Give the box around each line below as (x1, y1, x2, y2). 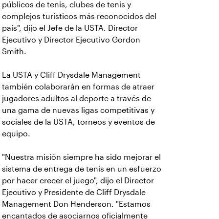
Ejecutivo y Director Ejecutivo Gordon (2, 36, 140, 44)
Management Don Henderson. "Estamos (2, 200, 151, 208)
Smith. (2, 47, 26, 56)
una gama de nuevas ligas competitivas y (2, 106, 154, 114)
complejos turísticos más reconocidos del (2, 12, 156, 21)
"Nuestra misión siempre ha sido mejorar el (2, 153, 161, 161)
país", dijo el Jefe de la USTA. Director (2, 24, 138, 32)
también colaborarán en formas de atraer (2, 83, 154, 91)
